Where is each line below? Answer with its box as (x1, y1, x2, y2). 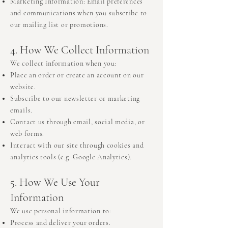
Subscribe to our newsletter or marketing (10, 94, 140, 103)
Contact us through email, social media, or (10, 118, 145, 127)
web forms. (10, 129, 44, 138)
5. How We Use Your (10, 176, 100, 189)
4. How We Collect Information (10, 43, 149, 57)
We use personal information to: (10, 207, 111, 216)
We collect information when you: (10, 59, 117, 68)
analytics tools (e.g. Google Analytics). (10, 153, 132, 162)
